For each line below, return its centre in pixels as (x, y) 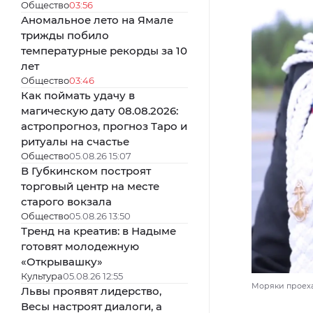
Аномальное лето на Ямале (97, 20)
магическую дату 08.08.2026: (100, 110)
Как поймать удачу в (78, 95)
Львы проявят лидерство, (91, 291)
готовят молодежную (80, 246)
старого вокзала (66, 201)
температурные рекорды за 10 (104, 50)
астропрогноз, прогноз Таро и (104, 126)
